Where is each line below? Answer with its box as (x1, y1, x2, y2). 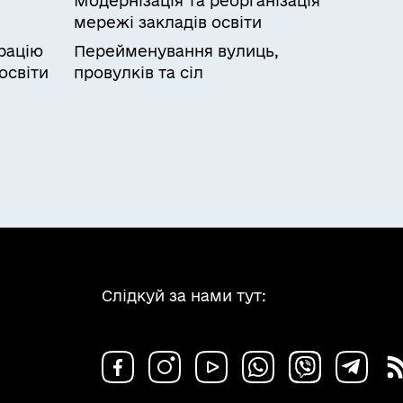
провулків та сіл (74, 64, 203, 81)
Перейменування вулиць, (74, 42, 279, 59)
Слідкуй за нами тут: (102, 287, 266, 304)
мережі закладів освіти (74, 13, 262, 31)
